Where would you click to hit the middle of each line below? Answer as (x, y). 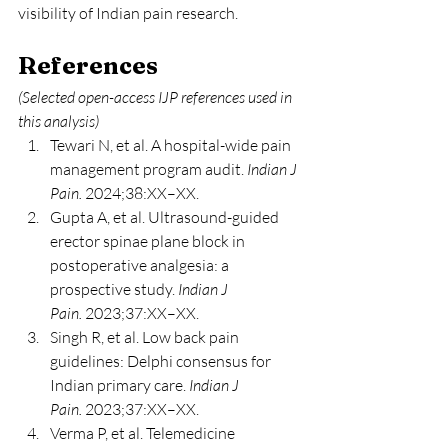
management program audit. (148, 169)
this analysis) (58, 121)
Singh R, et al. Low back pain (146, 337)
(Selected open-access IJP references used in (156, 97)
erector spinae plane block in (149, 241)
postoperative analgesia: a (141, 265)
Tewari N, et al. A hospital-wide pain (172, 145)
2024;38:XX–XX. (140, 193)
